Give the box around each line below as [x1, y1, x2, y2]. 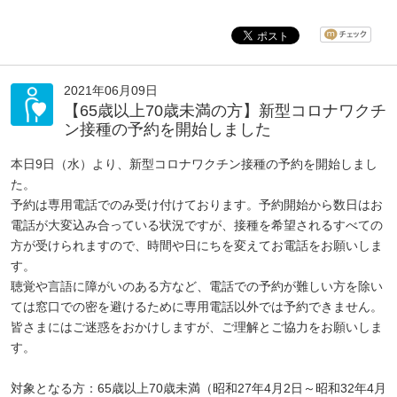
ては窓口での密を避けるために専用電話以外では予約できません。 [11, 300, 383, 314]
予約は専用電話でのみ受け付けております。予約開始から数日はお [11, 198, 383, 212]
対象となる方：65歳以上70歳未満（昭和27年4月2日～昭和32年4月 [11, 381, 386, 395]
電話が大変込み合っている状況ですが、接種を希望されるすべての [11, 218, 383, 232]
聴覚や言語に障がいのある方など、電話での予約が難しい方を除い [11, 279, 383, 293]
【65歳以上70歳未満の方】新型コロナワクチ [64, 102, 386, 120]
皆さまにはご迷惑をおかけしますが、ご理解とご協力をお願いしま [11, 320, 383, 334]
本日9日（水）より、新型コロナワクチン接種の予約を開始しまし [11, 157, 378, 171]
